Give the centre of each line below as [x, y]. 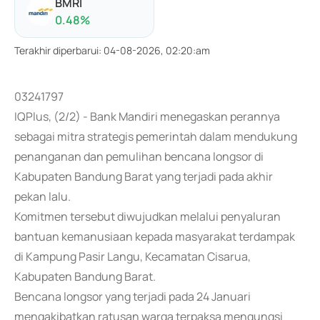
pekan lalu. [42, 196]
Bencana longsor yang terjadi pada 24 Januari [132, 296]
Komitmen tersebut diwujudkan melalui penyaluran [147, 216]
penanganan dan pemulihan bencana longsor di [139, 156]
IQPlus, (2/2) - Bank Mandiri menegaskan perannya [147, 116]
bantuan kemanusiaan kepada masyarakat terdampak [155, 236]
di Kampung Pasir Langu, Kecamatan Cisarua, [132, 256]
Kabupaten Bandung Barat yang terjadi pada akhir [144, 176]
